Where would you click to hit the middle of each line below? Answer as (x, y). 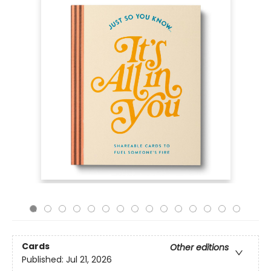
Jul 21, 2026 (89, 260)
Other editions (199, 248)
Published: (44, 260)
